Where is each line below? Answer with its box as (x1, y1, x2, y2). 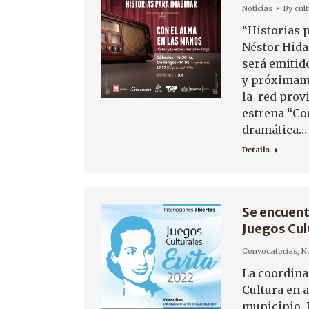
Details (242, 145, 270, 154)
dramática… (242, 123, 307, 137)
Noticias (242, 3, 272, 13)
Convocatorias (242, 246, 297, 256)
